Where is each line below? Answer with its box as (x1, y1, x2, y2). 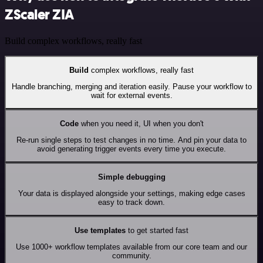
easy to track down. (98, 197, 165, 207)
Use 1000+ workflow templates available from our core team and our (16, 242, 247, 251)
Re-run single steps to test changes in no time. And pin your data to (16, 135, 247, 144)
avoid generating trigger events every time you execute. (37, 144, 226, 153)
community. (112, 251, 151, 260)
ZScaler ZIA (5, 5, 74, 25)
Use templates (75, 225, 126, 235)
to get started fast (126, 225, 188, 235)
